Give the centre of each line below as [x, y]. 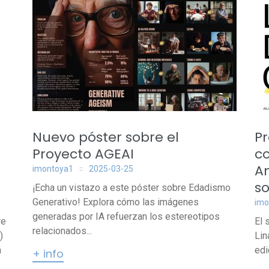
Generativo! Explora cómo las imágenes [116, 202]
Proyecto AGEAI [83, 154]
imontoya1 [53, 169]
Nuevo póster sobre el [106, 137]
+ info [48, 254]
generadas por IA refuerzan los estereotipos [126, 216]
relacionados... [62, 231]
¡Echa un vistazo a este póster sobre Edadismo [131, 188]
